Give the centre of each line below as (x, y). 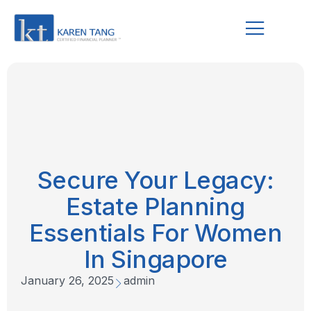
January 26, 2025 (67, 281)
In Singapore (155, 259)
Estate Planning (155, 207)
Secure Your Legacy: (155, 180)
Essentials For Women (155, 233)
